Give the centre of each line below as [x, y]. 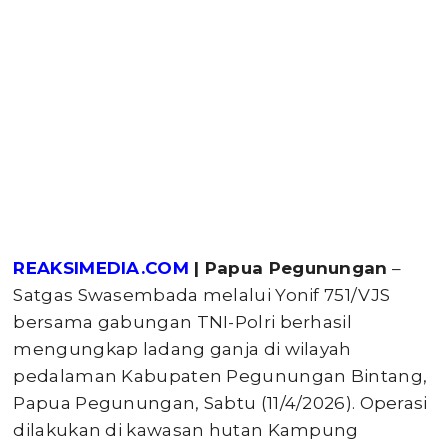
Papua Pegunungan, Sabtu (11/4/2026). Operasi [220, 403]
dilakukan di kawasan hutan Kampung [186, 430]
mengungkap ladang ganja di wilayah [182, 349]
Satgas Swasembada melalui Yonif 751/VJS [202, 295]
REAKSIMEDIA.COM [101, 268]
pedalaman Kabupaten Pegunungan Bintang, [220, 376]
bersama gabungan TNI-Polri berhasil [182, 322]
